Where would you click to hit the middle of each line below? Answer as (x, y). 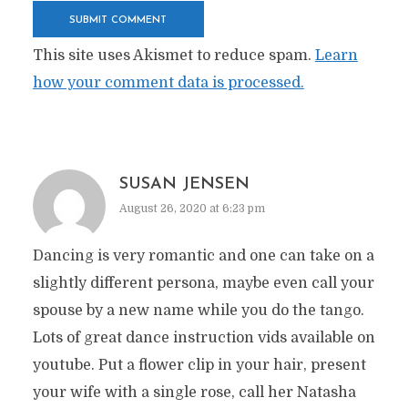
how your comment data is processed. (168, 83)
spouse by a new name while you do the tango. (198, 311)
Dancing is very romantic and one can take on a (203, 256)
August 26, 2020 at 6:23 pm (192, 209)
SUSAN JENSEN (184, 184)
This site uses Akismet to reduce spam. (173, 56)
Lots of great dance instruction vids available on (204, 338)
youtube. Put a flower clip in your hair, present (199, 365)
